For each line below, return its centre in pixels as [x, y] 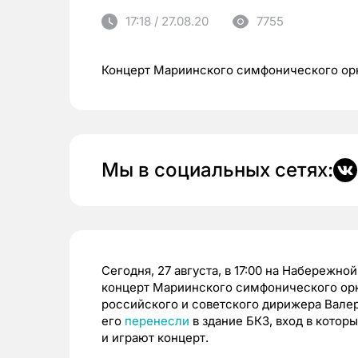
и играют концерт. [155, 338]
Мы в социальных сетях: [217, 170]
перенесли [157, 321]
